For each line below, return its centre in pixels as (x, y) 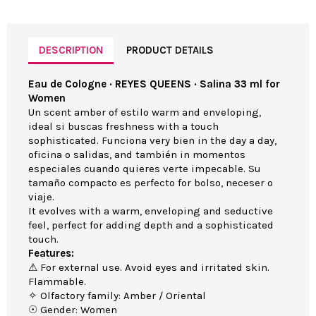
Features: (51, 254)
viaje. (41, 197)
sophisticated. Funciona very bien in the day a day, (152, 141)
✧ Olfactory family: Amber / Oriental (117, 296)
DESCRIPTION (71, 50)
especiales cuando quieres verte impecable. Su (145, 169)
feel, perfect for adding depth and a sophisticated (151, 225)
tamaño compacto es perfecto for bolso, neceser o (151, 183)
